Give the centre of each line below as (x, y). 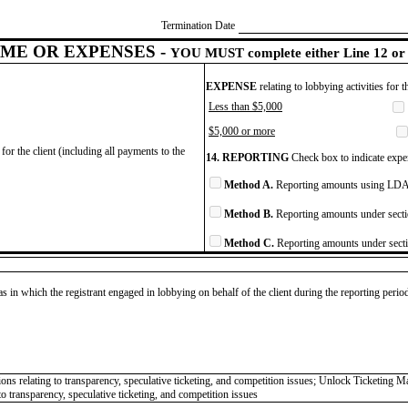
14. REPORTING (247, 157)
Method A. (249, 184)
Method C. (249, 243)
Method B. (249, 214)
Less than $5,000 (245, 106)
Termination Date (198, 25)
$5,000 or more (242, 131)
